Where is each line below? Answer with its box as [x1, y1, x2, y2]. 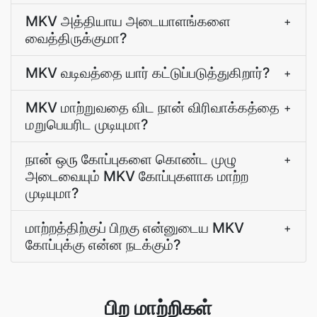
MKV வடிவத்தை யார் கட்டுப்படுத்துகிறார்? [25, 64, 270, 81]
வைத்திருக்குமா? [25, 30, 127, 47]
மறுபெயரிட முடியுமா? [25, 116, 149, 133]
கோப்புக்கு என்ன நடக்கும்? [25, 236, 181, 253]
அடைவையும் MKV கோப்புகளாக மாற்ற [25, 168, 248, 185]
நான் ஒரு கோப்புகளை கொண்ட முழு [25, 151, 236, 168]
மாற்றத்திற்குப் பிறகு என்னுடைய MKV [25, 219, 244, 236]
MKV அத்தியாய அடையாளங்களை [25, 13, 231, 30]
